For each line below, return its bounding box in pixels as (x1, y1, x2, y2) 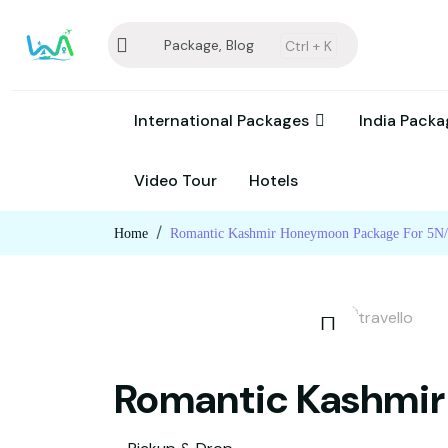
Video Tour (134, 170, 217, 191)
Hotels (249, 170, 298, 191)
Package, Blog (164, 36, 254, 54)
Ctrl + (285, 37, 320, 55)
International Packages (134, 110, 313, 131)
